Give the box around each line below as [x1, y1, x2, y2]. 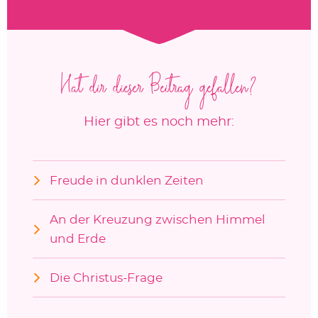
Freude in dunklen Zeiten [49, 174, 204, 187]
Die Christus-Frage [49, 271, 163, 284]
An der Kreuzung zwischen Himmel [49, 213, 265, 226]
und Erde [49, 232, 106, 245]
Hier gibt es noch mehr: [84, 116, 234, 129]
